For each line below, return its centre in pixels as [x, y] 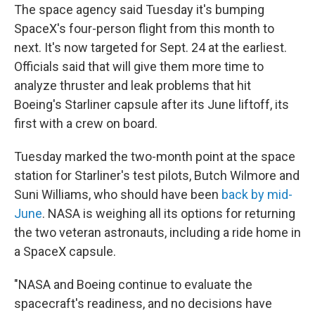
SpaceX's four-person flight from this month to [144, 28]
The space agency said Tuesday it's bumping [139, 9]
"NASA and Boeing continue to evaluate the [133, 284]
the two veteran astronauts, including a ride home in [157, 232]
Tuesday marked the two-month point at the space [155, 156]
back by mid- [257, 194]
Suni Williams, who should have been [118, 194]
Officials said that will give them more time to [139, 66]
